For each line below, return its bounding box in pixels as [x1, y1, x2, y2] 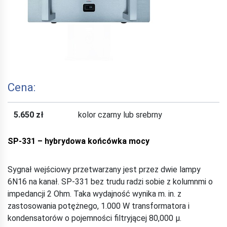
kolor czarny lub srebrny [78, 110, 162, 120]
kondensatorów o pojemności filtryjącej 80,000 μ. [8, 213, 181, 223]
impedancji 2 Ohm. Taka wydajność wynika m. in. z [8, 189, 181, 199]
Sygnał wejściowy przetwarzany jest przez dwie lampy [8, 165, 201, 174]
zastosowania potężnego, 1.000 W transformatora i [8, 201, 190, 211]
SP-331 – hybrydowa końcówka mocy [8, 136, 149, 146]
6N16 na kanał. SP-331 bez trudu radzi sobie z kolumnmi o [8, 177, 213, 186]
